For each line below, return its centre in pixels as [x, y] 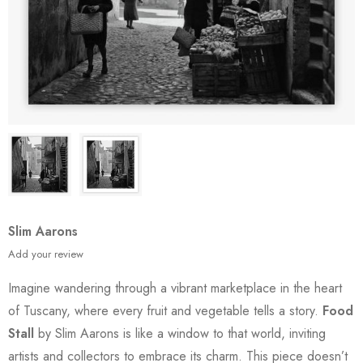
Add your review [46, 254]
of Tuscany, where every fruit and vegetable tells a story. [165, 310]
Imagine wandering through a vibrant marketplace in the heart [175, 288]
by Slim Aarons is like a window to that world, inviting [180, 333]
